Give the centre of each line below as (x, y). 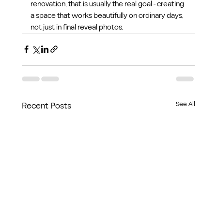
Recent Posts (46, 106)
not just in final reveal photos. (77, 27)
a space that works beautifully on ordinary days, (108, 15)
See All (186, 104)
